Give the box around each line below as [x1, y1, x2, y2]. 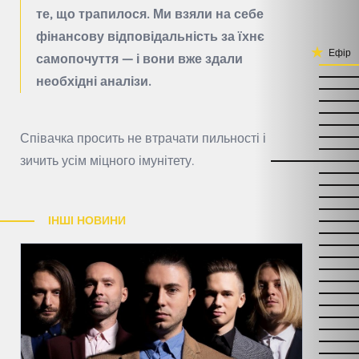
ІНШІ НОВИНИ [48, 215, 126, 227]
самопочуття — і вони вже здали [36, 52, 243, 66]
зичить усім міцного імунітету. [20, 154, 195, 167]
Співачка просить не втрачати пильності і [20, 131, 266, 145]
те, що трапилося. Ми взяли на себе [36, 7, 264, 21]
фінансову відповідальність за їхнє [36, 30, 264, 43]
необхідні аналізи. [36, 75, 151, 88]
